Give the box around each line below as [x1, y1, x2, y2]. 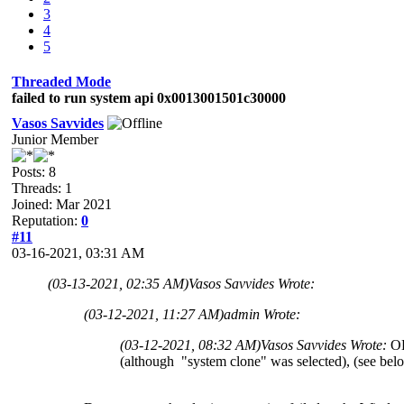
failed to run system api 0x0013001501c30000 [12, 89, 286, 106]
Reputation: [12, 212, 81, 228]
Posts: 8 [12, 163, 56, 179]
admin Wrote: [224, 306, 300, 322]
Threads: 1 [12, 179, 72, 196]
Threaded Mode [12, 73, 111, 89]
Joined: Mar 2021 [12, 196, 112, 212]
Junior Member [12, 131, 98, 147]
